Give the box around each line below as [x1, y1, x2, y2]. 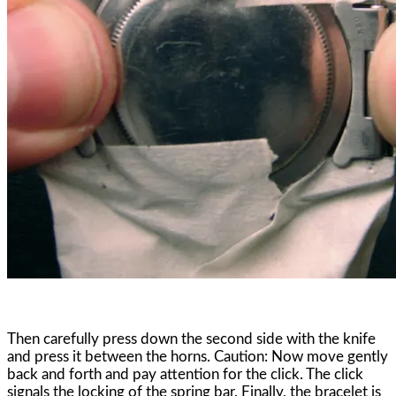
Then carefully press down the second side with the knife [7, 331, 376, 346]
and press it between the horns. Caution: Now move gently [7, 348, 388, 364]
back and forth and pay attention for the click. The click [7, 366, 363, 382]
